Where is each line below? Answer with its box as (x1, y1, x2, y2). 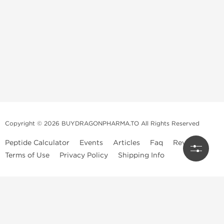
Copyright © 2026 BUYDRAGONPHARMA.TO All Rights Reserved (5, 120, 199, 127)
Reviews (173, 138, 201, 147)
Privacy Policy (59, 151, 108, 159)
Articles (113, 138, 140, 147)
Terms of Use (5, 151, 49, 159)
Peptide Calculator (5, 138, 69, 147)
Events (79, 138, 103, 147)
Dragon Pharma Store (63, 207, 161, 218)
